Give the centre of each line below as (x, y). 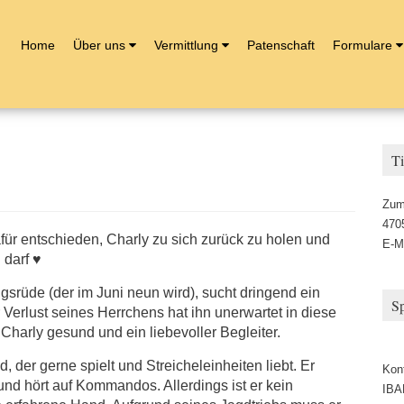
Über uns (99, 45)
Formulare (363, 45)
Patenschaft (281, 45)
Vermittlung (186, 45)
